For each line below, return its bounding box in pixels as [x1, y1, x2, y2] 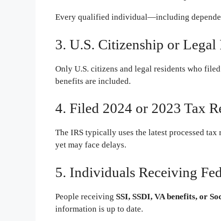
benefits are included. [55, 76, 131, 86]
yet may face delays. [55, 140, 126, 150]
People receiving [55, 191, 116, 201]
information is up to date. [55, 204, 143, 214]
